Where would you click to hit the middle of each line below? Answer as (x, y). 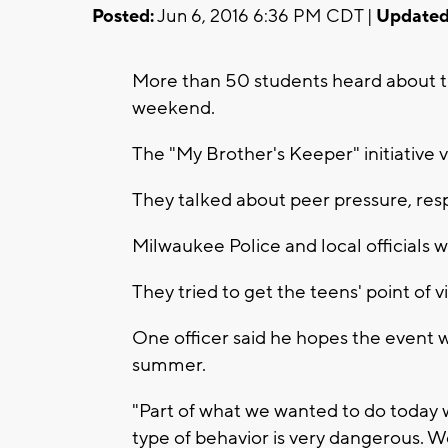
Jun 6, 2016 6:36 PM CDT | (265, 16)
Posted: (123, 16)
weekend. (173, 107)
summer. (169, 364)
